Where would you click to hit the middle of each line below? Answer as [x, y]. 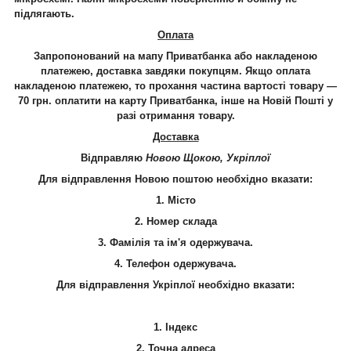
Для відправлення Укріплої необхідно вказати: [175, 284]
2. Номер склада [175, 221]
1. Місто [175, 200]
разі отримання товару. [175, 115]
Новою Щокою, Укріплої [208, 157]
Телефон [148, 263]
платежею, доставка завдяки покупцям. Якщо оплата [175, 71]
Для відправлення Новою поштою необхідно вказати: [175, 179]
